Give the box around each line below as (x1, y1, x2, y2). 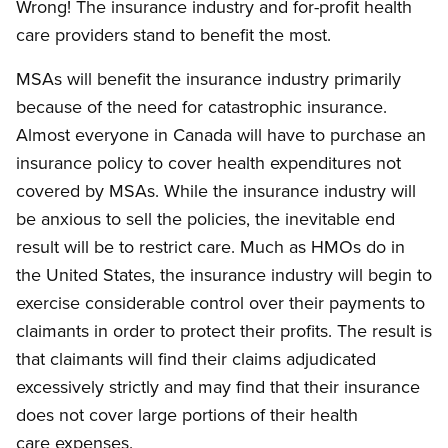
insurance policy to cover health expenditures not (16, 150, 401, 176)
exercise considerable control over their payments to (16, 290, 425, 316)
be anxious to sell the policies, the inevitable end (16, 206, 395, 232)
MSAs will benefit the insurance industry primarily (16, 66, 401, 92)
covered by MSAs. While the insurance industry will (16, 178, 416, 204)
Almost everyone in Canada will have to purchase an (16, 122, 426, 148)
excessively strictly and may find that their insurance (16, 374, 420, 400)
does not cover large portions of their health (16, 402, 358, 428)
